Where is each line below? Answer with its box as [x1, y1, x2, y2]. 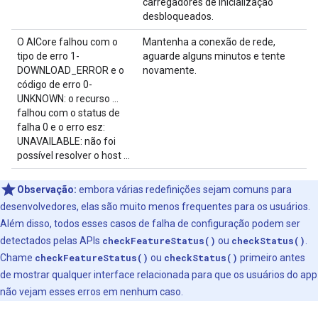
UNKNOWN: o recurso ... [17, 93, 119, 105]
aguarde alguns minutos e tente [143, 50, 285, 62]
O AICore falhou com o [17, 36, 118, 48]
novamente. [143, 65, 197, 77]
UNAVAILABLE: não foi [17, 136, 116, 148]
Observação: [17, 184, 77, 196]
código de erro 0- [17, 79, 92, 91]
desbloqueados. [143, 11, 214, 23]
